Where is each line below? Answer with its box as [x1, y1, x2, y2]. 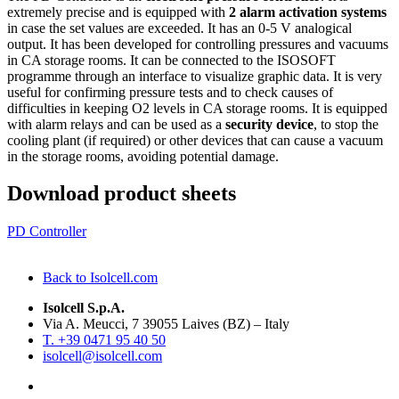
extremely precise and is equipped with [7, 4, 229, 20]
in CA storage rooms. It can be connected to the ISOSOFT [7, 52, 336, 68]
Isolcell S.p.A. [43, 300, 125, 316]
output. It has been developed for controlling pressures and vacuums [7, 36, 388, 52]
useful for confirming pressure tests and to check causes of [7, 84, 333, 100]
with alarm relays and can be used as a [7, 116, 225, 132]
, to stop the [313, 116, 379, 132]
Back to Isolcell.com [43, 270, 158, 286]
